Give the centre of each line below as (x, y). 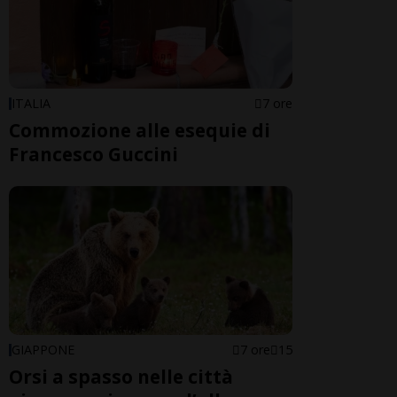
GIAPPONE (43, 350)
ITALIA (31, 103)
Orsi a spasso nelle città (121, 377)
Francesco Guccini (93, 154)
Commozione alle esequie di (140, 130)
